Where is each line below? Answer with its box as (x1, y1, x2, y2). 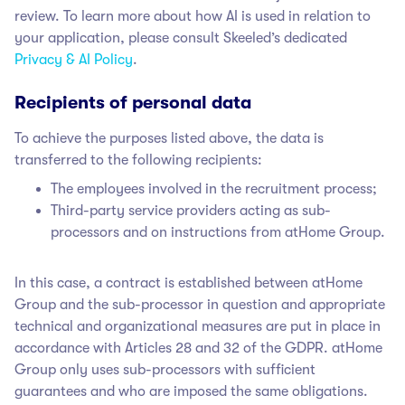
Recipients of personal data (14, 91, 251, 113)
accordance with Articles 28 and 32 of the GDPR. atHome (14, 339, 382, 356)
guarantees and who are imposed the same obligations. (14, 382, 368, 400)
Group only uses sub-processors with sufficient (14, 361, 316, 378)
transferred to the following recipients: (14, 151, 262, 168)
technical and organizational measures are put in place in (14, 317, 381, 334)
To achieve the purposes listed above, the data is (14, 129, 324, 146)
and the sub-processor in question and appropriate (56, 296, 385, 313)
